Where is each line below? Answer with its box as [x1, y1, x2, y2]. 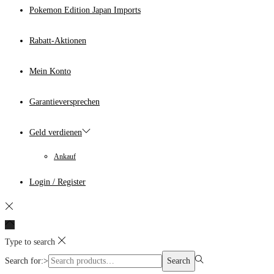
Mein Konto [29, 67, 71, 76]
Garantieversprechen [29, 97, 100, 107]
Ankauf [54, 152, 76, 161]
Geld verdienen [29, 128, 82, 138]
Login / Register [29, 177, 86, 187]
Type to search [5, 237, 55, 247]
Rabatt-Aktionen [29, 36, 86, 46]
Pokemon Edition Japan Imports [29, 6, 141, 15]
